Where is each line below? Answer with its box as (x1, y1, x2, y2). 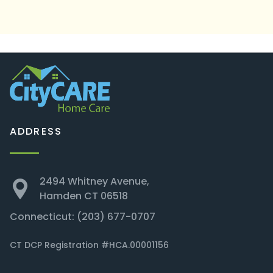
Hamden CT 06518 (40, 188, 128, 203)
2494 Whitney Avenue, (40, 174, 149, 188)
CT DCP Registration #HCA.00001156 (10, 238, 169, 251)
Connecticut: (10, 209, 77, 224)
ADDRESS (10, 124, 63, 138)
